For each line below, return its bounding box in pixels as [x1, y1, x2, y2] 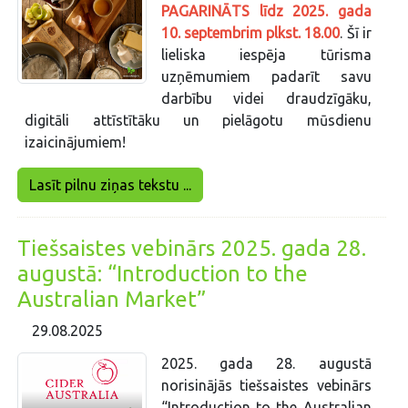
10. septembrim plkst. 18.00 [160, 25, 341, 42]
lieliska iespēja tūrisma [160, 46, 372, 64]
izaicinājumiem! [25, 134, 127, 151]
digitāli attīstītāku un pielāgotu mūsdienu [25, 112, 372, 129]
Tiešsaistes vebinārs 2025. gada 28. [17, 236, 367, 261]
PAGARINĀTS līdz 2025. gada [160, 3, 372, 20]
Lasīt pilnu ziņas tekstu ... [29, 177, 192, 194]
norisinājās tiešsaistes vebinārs [160, 377, 372, 394]
